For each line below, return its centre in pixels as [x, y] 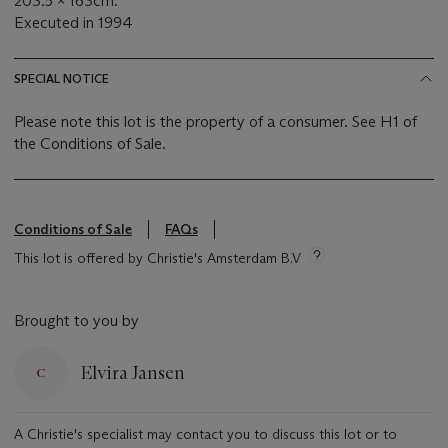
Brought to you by [76, 321]
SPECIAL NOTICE [61, 79]
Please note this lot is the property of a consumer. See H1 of [215, 122]
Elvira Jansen [132, 372]
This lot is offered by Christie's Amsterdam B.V [157, 258]
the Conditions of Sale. [90, 144]
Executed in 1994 [73, 23]
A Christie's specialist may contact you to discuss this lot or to [205, 434]
